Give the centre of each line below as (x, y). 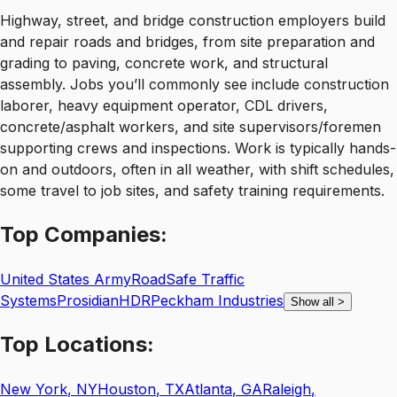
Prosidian (88, 300)
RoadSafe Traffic (188, 279)
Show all (312, 301)
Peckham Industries (217, 300)
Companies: (103, 234)
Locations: (97, 344)
